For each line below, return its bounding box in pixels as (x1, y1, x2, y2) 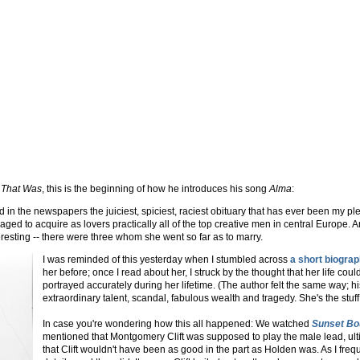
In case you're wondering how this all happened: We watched (43, 318, 312, 329)
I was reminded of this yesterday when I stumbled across (43, 254, 290, 265)
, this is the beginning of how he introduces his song (42, 183, 269, 194)
